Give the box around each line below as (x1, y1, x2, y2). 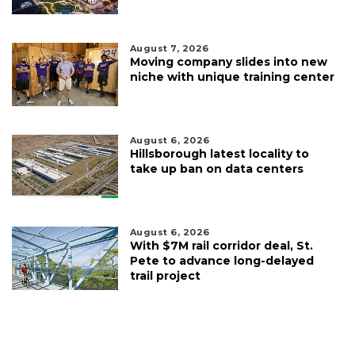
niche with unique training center (129, 69, 334, 84)
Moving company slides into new (129, 54, 327, 69)
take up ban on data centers (129, 161, 303, 176)
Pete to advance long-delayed (129, 253, 314, 268)
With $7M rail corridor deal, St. (129, 238, 313, 253)
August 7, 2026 (129, 42, 209, 54)
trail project (129, 268, 200, 283)
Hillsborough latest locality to (129, 146, 309, 161)
